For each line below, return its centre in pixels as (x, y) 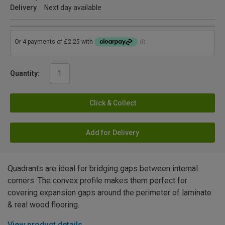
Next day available (73, 8)
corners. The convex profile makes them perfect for (97, 180)
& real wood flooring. (43, 204)
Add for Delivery (113, 132)
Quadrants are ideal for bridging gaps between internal (103, 168)
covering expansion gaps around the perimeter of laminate (109, 192)
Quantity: (25, 73)
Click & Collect (113, 103)
